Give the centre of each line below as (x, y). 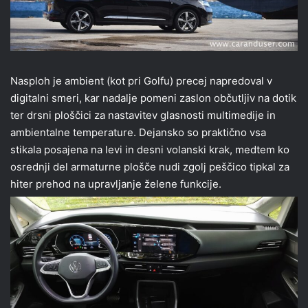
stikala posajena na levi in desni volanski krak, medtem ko (150, 150)
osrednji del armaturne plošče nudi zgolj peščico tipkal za (150, 167)
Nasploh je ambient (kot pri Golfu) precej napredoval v (141, 81)
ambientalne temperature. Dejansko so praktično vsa (138, 133)
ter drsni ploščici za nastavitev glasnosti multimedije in (143, 115)
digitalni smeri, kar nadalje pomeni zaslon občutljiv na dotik (153, 98)
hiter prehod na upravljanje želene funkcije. (116, 184)
